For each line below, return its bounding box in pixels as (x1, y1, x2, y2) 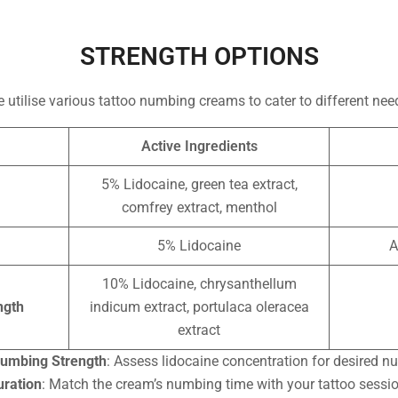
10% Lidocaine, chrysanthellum (101, 275, 297, 292)
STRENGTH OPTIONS (79, 42, 319, 72)
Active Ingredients (140, 137, 258, 155)
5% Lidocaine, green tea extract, (100, 175, 298, 193)
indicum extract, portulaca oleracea (89, 298, 309, 315)
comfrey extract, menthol (121, 198, 277, 216)
